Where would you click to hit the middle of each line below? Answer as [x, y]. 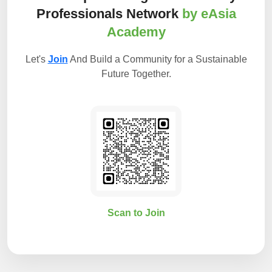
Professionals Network [109, 13]
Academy [136, 32]
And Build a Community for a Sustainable [157, 59]
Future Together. [136, 73]
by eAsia [209, 13]
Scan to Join [136, 212]
